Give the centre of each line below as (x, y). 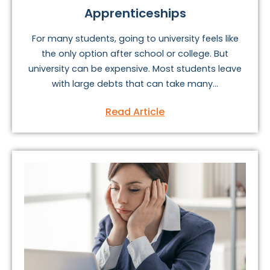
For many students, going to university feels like (135, 38)
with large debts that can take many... (135, 83)
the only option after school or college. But (135, 53)
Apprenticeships (135, 13)
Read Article (135, 111)
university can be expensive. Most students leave (135, 68)
